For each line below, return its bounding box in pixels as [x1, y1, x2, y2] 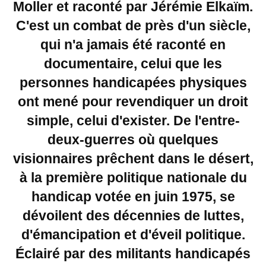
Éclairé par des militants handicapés [15, 246, 251, 261]
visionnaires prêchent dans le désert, [12, 151, 254, 166]
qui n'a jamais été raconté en [40, 37, 226, 52]
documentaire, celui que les [44, 56, 222, 71]
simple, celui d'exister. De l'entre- [26, 113, 240, 128]
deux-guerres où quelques [47, 132, 218, 147]
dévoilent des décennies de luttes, [22, 208, 244, 223]
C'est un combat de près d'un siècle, [15, 18, 251, 33]
